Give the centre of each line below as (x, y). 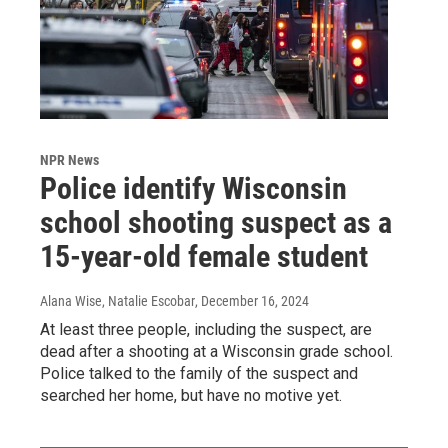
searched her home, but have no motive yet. (191, 395)
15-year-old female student (204, 256)
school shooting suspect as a (216, 222)
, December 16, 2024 (252, 300)
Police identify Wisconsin (193, 188)
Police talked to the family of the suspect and (199, 373)
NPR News (69, 159)
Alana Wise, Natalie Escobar (117, 300)
